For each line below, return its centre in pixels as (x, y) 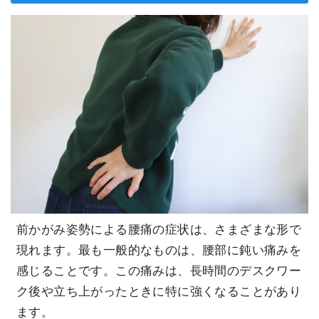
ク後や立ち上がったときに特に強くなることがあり (159, 291)
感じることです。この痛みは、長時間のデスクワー (159, 271)
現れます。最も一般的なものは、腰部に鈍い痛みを (159, 250)
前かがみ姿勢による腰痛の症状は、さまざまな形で (159, 229)
